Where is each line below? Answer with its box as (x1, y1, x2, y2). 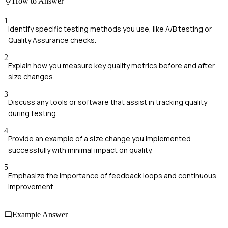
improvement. (8, 181, 55, 191)
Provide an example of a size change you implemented (8, 133, 191, 144)
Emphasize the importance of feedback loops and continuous (8, 170, 216, 180)
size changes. (8, 71, 54, 81)
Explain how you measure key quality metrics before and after (8, 60, 215, 70)
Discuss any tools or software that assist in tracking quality (8, 97, 207, 107)
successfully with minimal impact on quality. (8, 145, 153, 155)
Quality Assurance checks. (8, 35, 96, 45)
